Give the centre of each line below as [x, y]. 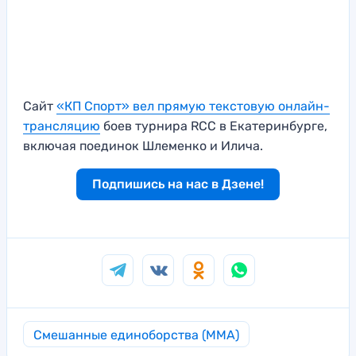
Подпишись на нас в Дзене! [178, 184]
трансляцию [62, 126]
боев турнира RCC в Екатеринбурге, [214, 126]
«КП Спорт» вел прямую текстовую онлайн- [193, 106]
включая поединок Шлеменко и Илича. [145, 146]
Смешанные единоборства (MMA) [136, 335]
